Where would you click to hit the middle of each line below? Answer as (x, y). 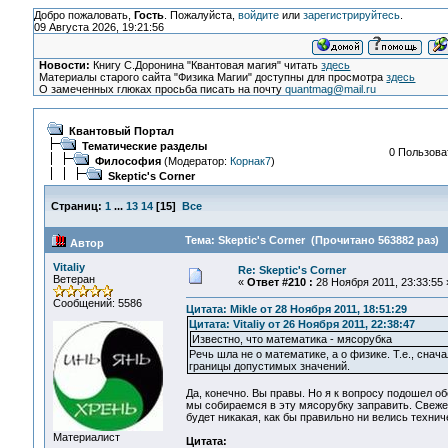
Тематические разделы (144, 146)
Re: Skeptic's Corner (291, 270)
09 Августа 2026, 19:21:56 (98, 27)
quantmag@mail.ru (331, 89)
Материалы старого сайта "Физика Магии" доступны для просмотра (213, 77)
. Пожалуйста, (200, 15)
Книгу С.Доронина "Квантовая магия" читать (206, 65)
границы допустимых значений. (269, 366)
